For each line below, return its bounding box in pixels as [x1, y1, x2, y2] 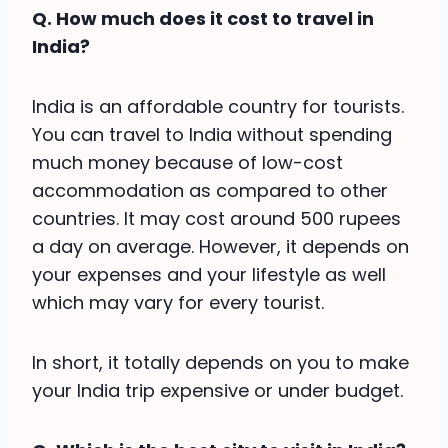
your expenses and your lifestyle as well [32, 261, 386, 287]
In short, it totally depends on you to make [32, 349, 409, 375]
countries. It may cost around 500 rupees [32, 205, 401, 231]
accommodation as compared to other [32, 177, 388, 203]
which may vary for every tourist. [32, 289, 324, 315]
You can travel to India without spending [32, 121, 392, 147]
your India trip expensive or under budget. [32, 377, 403, 403]
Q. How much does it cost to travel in [32, 5, 374, 31]
